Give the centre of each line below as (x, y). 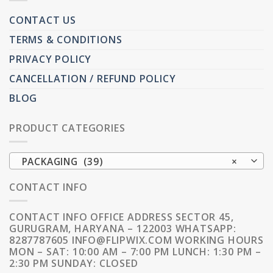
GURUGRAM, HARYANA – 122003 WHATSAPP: (123, 228)
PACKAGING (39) (62, 161)
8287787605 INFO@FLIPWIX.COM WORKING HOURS (136, 240)
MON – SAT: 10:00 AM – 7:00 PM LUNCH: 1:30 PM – (135, 251)
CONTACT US (43, 20)
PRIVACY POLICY (51, 59)
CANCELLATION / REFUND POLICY (93, 79)
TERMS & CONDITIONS (66, 40)
